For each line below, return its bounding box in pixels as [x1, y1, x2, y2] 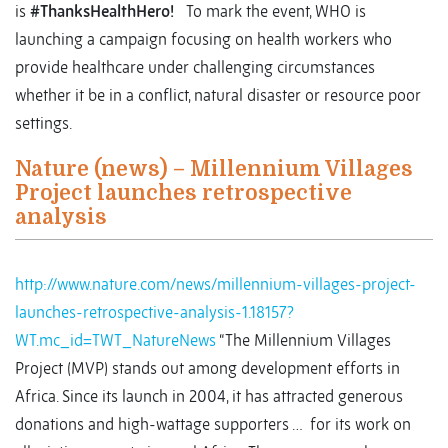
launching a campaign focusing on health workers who [15, 29, 392, 50]
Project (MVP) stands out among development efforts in [15, 358, 400, 379]
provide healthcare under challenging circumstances [15, 57, 375, 78]
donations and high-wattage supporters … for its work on [15, 414, 411, 435]
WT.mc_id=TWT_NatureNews [15, 330, 216, 351]
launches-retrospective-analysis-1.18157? [15, 302, 294, 323]
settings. [15, 113, 72, 134]
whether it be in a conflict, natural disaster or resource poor [15, 85, 421, 106]
